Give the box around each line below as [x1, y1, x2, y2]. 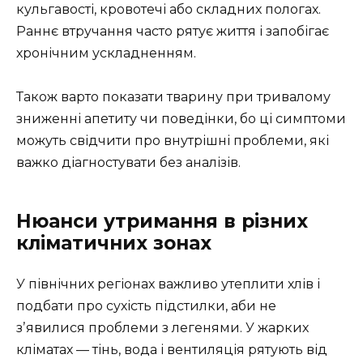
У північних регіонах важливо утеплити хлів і [16, 276, 320, 293]
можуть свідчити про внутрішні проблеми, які [16, 133, 329, 149]
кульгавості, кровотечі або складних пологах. [16, 2, 321, 18]
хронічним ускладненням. [16, 45, 196, 62]
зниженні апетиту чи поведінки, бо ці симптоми [16, 111, 346, 127]
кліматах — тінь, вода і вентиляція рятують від [16, 342, 327, 358]
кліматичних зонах [16, 232, 211, 255]
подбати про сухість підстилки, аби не [16, 298, 276, 314]
